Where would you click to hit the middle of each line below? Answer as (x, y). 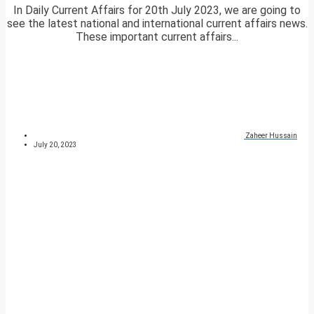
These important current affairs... (157, 37)
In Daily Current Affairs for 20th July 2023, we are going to (157, 11)
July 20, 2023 (55, 145)
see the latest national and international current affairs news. (157, 24)
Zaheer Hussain (271, 136)
